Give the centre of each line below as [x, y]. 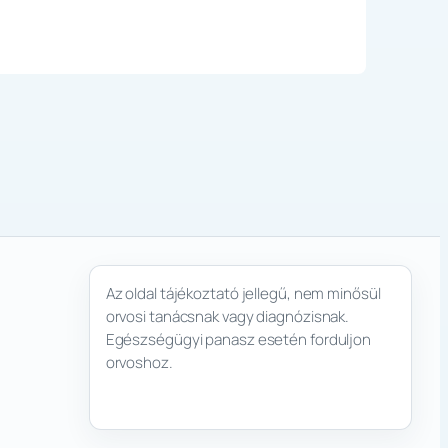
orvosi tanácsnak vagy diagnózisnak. [227, 317]
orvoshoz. [139, 363]
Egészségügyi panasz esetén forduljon [238, 340]
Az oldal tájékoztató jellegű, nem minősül [243, 294]
